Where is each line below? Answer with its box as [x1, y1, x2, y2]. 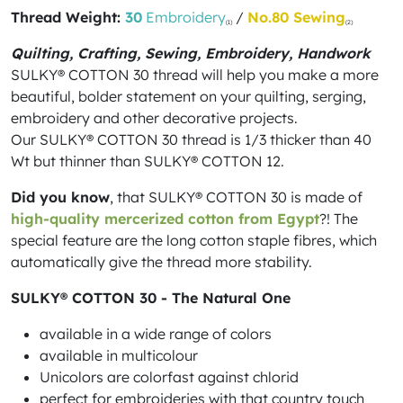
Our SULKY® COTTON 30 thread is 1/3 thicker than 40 [11, 130, 372, 148]
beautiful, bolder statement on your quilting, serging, [11, 87, 366, 105]
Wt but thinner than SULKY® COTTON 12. [11, 152, 284, 170]
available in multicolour [40, 346, 198, 364]
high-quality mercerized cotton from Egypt [11, 210, 319, 228]
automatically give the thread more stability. [11, 253, 312, 271]
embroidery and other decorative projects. [11, 109, 298, 127]
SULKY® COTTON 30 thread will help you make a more [11, 66, 379, 84]
